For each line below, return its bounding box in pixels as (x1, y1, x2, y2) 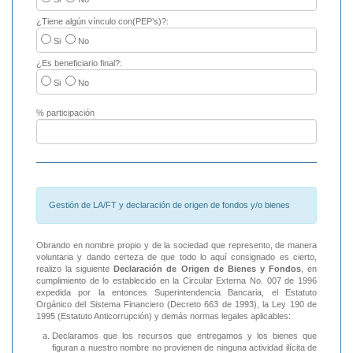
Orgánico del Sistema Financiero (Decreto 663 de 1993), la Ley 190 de (36, 299, 317, 310)
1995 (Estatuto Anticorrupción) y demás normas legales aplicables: (36, 311, 291, 321)
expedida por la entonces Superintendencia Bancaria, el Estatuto (36, 288, 317, 298)
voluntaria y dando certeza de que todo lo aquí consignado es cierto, (36, 252, 317, 262)
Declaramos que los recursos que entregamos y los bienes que (52, 331, 317, 341)
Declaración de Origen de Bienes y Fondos (113, 264, 301, 274)
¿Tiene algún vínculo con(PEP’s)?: (36, 17, 169, 27)
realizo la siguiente (36, 264, 114, 274)
